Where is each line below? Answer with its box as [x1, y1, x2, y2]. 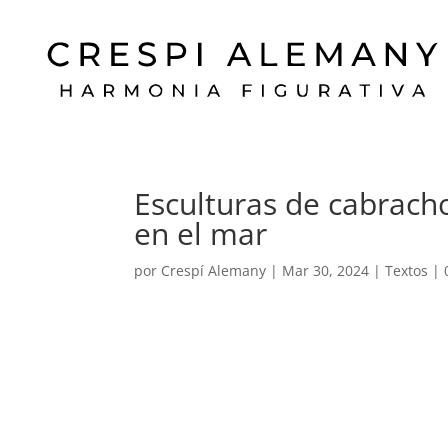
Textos [385, 261, 429, 280]
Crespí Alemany [161, 261, 267, 280]
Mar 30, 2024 [282, 261, 370, 280]
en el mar [134, 213, 268, 254]
